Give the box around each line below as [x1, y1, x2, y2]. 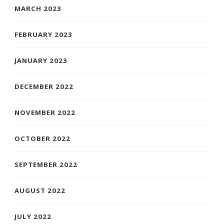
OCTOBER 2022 [14, 134, 70, 143]
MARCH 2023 [14, 4, 61, 13]
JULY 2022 [14, 212, 51, 221]
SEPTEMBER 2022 [14, 160, 77, 169]
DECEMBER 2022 [14, 82, 73, 91]
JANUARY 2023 [14, 56, 67, 65]
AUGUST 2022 [14, 186, 65, 195]
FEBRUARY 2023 [14, 30, 72, 39]
